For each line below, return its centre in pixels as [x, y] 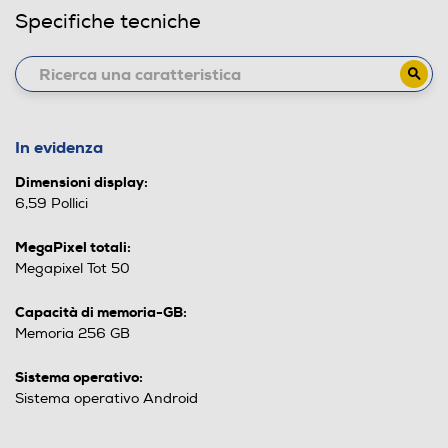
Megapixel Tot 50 [72, 269]
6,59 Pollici [51, 204]
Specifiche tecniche [108, 22]
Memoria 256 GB [72, 334]
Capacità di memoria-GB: [101, 312]
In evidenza [59, 148]
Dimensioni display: [81, 182]
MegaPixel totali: [73, 247]
